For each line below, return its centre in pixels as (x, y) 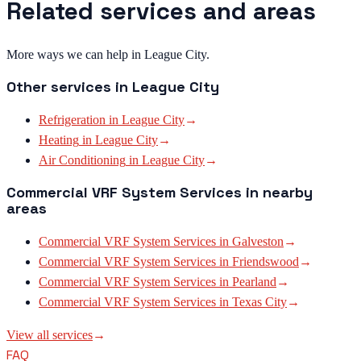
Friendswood (266, 261)
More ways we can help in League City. (108, 54)
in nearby (277, 192)
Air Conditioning (82, 160)
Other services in (69, 86)
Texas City (259, 301)
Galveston (258, 241)
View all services (50, 334)
